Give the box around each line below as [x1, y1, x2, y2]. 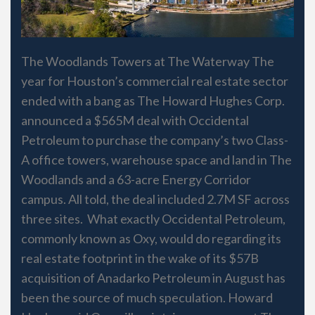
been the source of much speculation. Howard [21, 290, 273, 306]
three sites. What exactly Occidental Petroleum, [21, 211, 285, 227]
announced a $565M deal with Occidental [21, 112, 249, 129]
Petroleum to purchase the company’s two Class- [21, 132, 288, 148]
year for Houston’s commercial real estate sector [21, 73, 288, 89]
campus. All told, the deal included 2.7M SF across [21, 191, 290, 207]
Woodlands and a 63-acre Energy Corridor [21, 172, 251, 188]
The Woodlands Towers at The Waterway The [21, 53, 274, 70]
